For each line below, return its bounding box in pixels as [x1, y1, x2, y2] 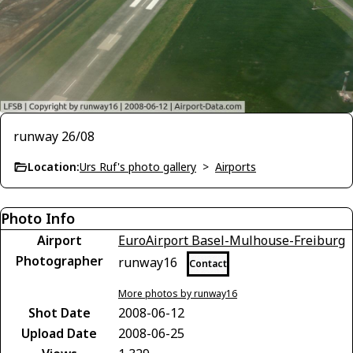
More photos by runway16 [118, 286, 237, 300]
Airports [215, 158, 256, 174]
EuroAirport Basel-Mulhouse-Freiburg [118, 231, 345, 249]
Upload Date [21, 324, 97, 342]
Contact [189, 256, 227, 270]
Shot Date [28, 303, 91, 321]
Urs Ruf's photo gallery [80, 158, 196, 174]
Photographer [15, 251, 103, 269]
